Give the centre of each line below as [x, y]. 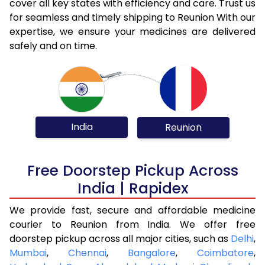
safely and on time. [53, 46]
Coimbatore [225, 253]
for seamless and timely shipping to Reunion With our [132, 17]
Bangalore [152, 253]
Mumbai [28, 253]
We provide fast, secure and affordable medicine [132, 210]
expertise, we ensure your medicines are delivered [132, 31]
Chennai [87, 253]
